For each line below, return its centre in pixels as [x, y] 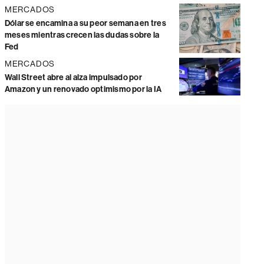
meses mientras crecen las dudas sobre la [82, 35]
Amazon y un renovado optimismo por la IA [83, 90]
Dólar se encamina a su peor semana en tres [85, 24]
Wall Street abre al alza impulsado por [73, 78]
